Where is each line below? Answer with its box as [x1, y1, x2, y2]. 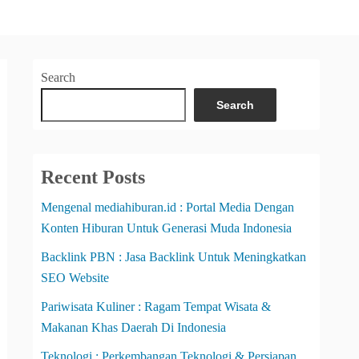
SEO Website [41, 271, 109, 284]
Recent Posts [41, 167, 145, 188]
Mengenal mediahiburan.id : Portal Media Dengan [41, 200, 294, 214]
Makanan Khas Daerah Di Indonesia [41, 321, 226, 334]
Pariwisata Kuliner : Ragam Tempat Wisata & [41, 300, 271, 313]
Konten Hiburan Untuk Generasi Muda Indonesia [41, 221, 292, 235]
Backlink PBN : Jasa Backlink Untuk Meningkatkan [41, 250, 306, 264]
